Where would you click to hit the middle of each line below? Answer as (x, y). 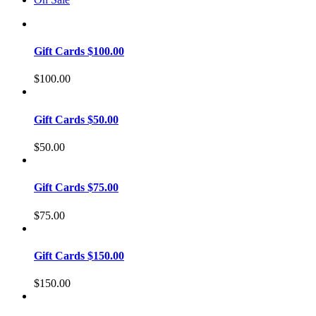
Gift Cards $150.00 (79, 255)
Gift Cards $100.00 (79, 51)
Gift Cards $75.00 (76, 188)
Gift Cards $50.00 (76, 119)
